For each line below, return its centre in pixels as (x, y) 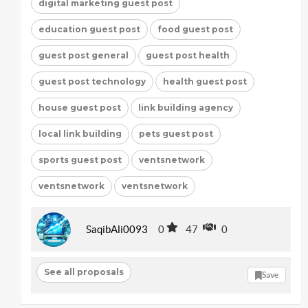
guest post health (188, 55)
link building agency (186, 107)
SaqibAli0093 (117, 229)
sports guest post (80, 159)
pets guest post (176, 133)
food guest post (195, 29)
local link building (80, 133)
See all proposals (84, 272)
